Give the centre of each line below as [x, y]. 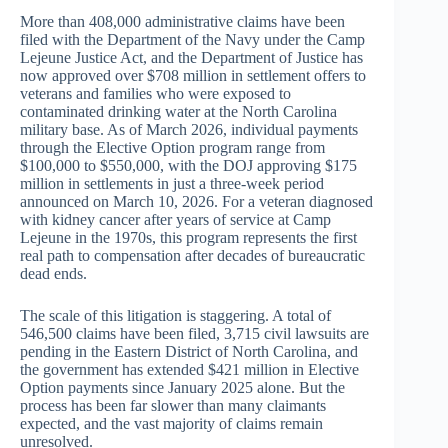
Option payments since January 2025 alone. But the [182, 388]
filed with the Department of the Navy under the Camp [192, 40]
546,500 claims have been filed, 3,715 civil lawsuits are [194, 334]
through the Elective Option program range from [172, 148]
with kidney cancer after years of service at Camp [175, 220]
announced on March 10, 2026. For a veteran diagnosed [196, 202]
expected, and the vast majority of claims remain [171, 424]
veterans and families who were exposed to [155, 94]
